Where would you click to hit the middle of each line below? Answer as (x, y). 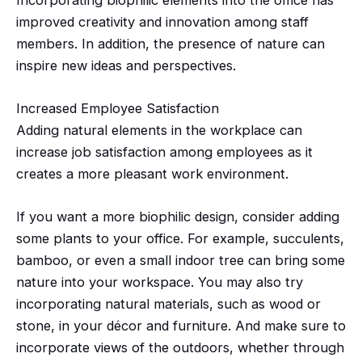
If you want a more (78, 217)
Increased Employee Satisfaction (118, 108)
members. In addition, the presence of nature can (170, 43)
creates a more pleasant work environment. (152, 173)
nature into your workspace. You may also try (160, 282)
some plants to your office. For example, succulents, (180, 239)
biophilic (165, 217)
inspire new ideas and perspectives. (126, 65)
